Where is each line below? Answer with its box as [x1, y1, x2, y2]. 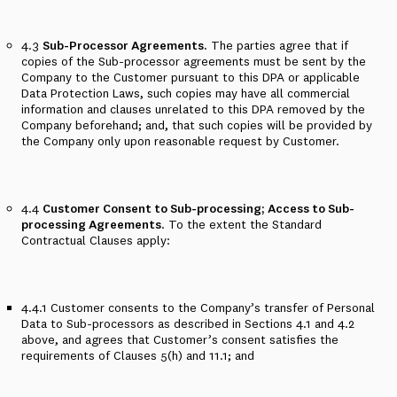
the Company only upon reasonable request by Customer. [21, 133, 339, 149]
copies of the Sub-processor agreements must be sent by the [21, 53, 366, 69]
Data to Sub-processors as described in [21, 315, 245, 331]
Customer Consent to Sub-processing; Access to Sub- [43, 200, 354, 216]
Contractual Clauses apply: [21, 232, 170, 248]
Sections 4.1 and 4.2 [245, 315, 354, 331]
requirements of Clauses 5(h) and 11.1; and [21, 347, 254, 363]
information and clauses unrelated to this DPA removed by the [21, 101, 365, 117]
